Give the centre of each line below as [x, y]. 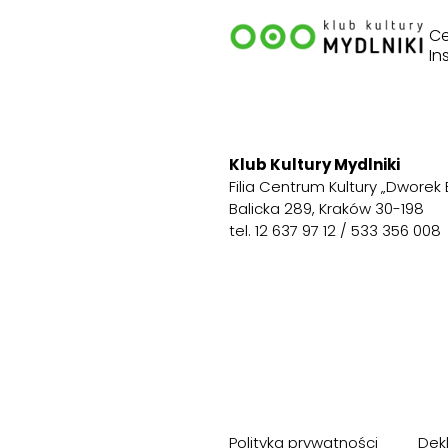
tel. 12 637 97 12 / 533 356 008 [334, 230]
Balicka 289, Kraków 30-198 [326, 208]
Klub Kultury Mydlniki [314, 164]
